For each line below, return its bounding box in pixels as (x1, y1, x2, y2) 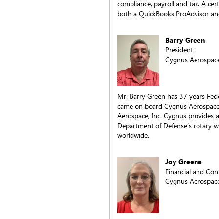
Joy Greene (165, 156, 202, 166)
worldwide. (117, 130, 149, 140)
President (165, 45, 193, 54)
